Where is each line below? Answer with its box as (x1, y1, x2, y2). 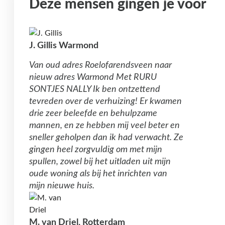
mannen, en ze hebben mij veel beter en (29, 121, 180, 131)
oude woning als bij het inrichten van (29, 169, 167, 179)
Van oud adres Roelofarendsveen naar (29, 61, 172, 70)
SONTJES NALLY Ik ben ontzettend (29, 85, 160, 94)
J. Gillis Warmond (29, 41, 98, 51)
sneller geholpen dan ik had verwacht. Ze (29, 133, 183, 143)
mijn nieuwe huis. (29, 181, 94, 191)
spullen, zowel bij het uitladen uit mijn (29, 157, 171, 167)
